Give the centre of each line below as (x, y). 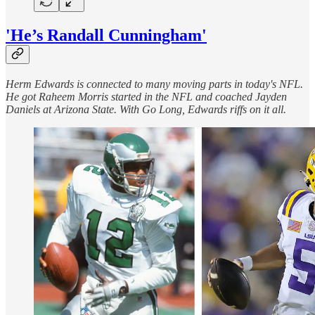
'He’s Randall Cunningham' (106, 35)
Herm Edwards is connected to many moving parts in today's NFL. (154, 84)
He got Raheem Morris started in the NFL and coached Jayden (146, 96)
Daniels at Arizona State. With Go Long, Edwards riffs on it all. (146, 109)
